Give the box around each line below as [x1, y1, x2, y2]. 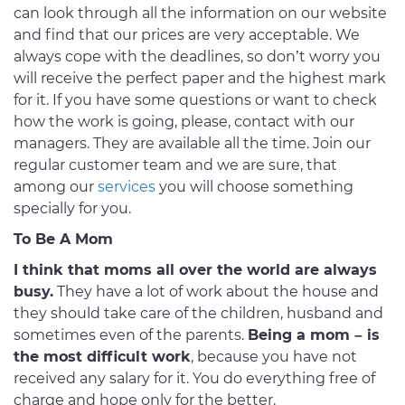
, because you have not [191, 348, 357, 366]
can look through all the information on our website [14, 5, 387, 23]
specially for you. [14, 200, 131, 218]
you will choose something [155, 178, 353, 196]
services [98, 178, 155, 196]
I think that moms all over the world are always [14, 261, 377, 279]
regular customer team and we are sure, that [14, 156, 337, 174]
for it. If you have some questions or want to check [14, 91, 377, 109]
